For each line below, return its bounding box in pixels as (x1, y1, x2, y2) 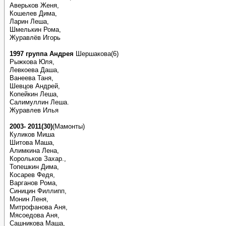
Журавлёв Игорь (10, 34, 61, 41)
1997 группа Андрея (10, 50, 74, 58)
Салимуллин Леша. (10, 98, 69, 106)
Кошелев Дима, (10, 10, 57, 17)
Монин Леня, (10, 195, 48, 203)
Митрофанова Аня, (10, 203, 68, 211)
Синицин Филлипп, (10, 187, 67, 195)
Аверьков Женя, (10, 2, 59, 9)
